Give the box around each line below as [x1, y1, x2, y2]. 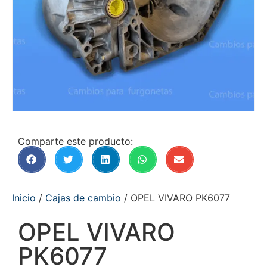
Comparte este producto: [18, 135, 133, 147]
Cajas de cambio [45, 192, 121, 204]
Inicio [12, 192, 36, 204]
